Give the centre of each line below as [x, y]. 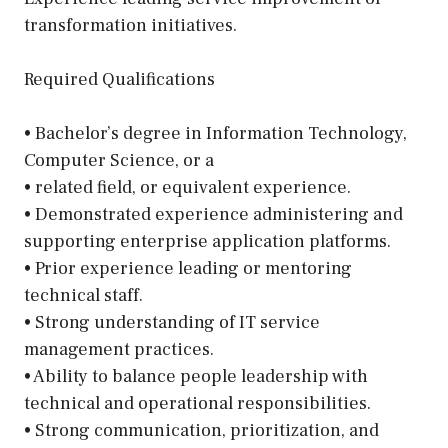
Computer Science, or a [119, 160]
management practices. [119, 349]
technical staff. [83, 295]
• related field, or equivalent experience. [187, 187]
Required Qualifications [119, 79]
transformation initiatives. [130, 25]
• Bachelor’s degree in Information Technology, [215, 133]
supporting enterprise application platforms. [207, 241]
